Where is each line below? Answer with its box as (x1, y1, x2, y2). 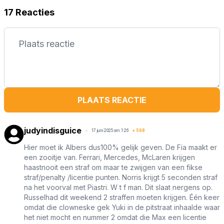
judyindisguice (24, 125, 81, 136)
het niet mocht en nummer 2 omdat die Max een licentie (24, 213, 206, 222)
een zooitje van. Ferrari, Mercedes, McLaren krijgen (24, 153, 195, 162)
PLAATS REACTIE (77, 95, 146, 105)
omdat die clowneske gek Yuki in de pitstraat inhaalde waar (24, 203, 220, 212)
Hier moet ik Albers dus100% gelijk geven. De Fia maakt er (24, 143, 217, 152)
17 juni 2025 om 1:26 (91, 128, 128, 133)
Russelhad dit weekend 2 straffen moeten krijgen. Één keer (24, 193, 219, 202)
